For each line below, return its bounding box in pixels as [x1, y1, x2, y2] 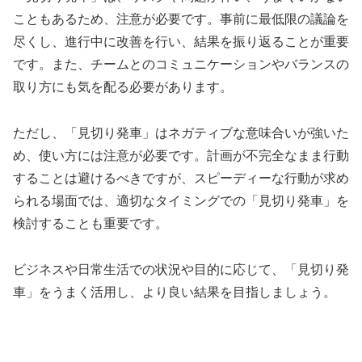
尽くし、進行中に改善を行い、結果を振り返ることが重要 [13, 35, 349, 48]
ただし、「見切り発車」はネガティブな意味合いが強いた [13, 125, 349, 140]
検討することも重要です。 [13, 216, 168, 230]
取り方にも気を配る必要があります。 [13, 80, 233, 94]
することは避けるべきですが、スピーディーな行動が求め [13, 170, 349, 185]
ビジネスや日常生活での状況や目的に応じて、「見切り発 [13, 262, 349, 276]
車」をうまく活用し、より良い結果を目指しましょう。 [13, 284, 336, 299]
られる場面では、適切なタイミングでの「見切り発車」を [13, 193, 349, 208]
